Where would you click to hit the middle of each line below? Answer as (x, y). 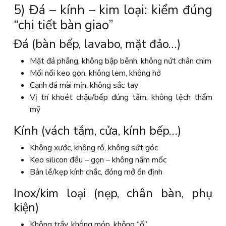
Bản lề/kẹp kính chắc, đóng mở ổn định (96, 172)
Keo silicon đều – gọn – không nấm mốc (98, 160)
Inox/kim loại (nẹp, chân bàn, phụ (113, 193)
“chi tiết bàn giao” (64, 25)
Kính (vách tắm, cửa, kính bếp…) (97, 131)
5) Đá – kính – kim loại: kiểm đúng (113, 10)
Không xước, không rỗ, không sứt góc (94, 148)
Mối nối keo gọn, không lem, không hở (95, 73)
